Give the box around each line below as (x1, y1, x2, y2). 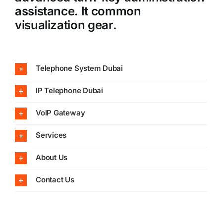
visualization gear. (14, 18, 117, 33)
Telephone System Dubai (35, 63, 123, 73)
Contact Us (35, 175, 74, 185)
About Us (35, 153, 68, 163)
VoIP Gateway (35, 108, 85, 118)
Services (35, 130, 67, 140)
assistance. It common (14, 4, 141, 19)
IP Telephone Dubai (35, 86, 103, 96)
